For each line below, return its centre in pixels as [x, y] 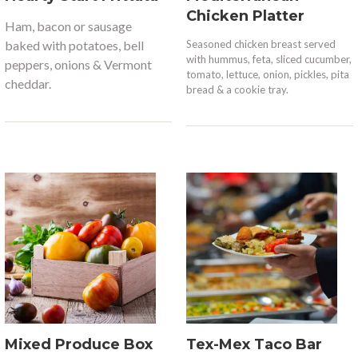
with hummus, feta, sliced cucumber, [268, 60]
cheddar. [28, 84]
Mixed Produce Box [79, 345]
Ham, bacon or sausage [69, 26]
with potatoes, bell [93, 46]
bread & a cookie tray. [237, 90]
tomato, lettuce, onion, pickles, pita [267, 75]
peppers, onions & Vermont [79, 65]
